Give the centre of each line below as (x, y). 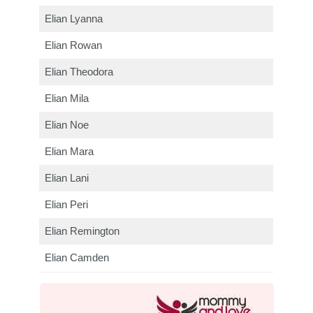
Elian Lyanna (74, 19)
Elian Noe (67, 125)
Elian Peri (67, 204)
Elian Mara (70, 151)
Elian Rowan (74, 45)
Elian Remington (82, 231)
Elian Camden (77, 257)
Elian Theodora (79, 72)
